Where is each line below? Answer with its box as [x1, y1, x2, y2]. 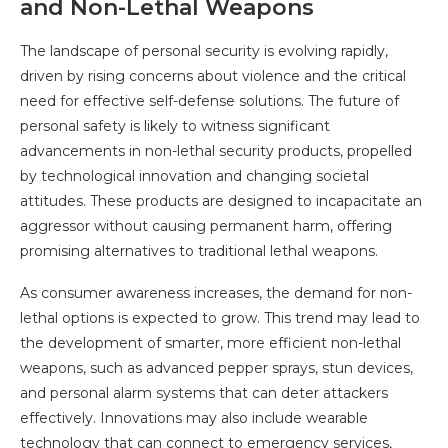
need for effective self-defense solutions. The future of [20, 92, 399, 111]
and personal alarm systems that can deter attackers [20, 384, 388, 403]
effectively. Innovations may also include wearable [20, 409, 368, 428]
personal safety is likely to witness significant [20, 117, 330, 136]
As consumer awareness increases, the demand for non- [20, 284, 412, 303]
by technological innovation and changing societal [20, 167, 369, 186]
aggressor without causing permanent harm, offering [20, 217, 392, 236]
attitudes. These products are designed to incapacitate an [20, 192, 422, 211]
